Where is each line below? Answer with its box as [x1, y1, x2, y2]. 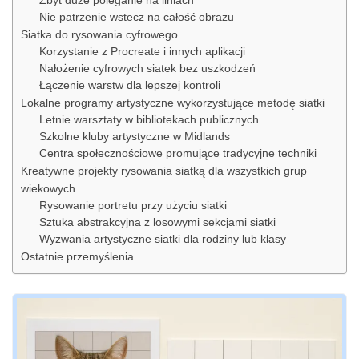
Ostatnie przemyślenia [21, 250, 134, 264]
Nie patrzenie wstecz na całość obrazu [38, 11, 234, 24]
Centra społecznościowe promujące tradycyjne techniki [38, 147, 317, 160]
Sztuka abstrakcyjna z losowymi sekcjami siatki [38, 216, 276, 229]
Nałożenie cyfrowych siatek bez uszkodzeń [38, 63, 256, 75]
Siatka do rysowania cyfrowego [21, 28, 178, 42]
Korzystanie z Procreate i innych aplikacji [38, 46, 245, 58]
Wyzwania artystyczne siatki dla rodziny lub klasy [38, 233, 286, 246]
